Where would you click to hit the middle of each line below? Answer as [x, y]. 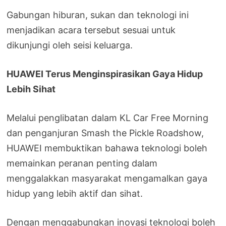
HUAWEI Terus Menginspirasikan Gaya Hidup [105, 74]
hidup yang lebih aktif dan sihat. [75, 193]
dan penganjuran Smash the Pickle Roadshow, [105, 133]
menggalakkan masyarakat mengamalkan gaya [107, 178]
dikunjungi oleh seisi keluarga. [70, 45]
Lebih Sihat [31, 89]
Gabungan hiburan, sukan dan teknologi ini [98, 15]
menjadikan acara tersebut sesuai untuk [91, 30]
